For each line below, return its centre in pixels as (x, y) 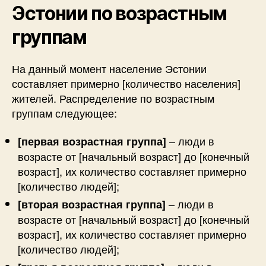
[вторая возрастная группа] (92, 204)
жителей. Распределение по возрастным (113, 98)
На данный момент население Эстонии (109, 68)
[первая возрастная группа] (92, 141)
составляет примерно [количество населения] (126, 83)
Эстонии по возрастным (120, 13)
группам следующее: (64, 113)
